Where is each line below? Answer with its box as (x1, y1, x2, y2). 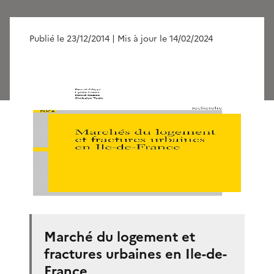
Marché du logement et (44, 226, 195, 247)
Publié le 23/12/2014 (29, 32, 109, 45)
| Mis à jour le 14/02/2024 (112, 32, 213, 45)
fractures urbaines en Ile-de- (44, 243, 227, 264)
